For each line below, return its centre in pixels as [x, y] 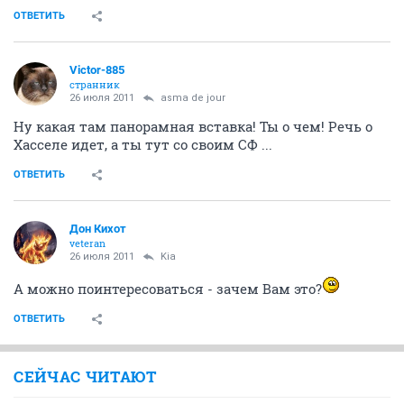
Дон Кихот [98, 228]
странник [95, 84]
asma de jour [193, 97]
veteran [87, 243]
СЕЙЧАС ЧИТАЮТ [85, 376]
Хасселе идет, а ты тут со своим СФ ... [143, 144]
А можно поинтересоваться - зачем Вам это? [168, 288]
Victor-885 [97, 69]
